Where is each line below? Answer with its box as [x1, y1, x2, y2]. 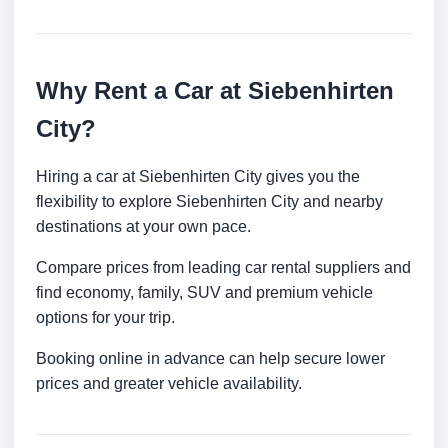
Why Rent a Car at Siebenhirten [36, 77, 394, 105]
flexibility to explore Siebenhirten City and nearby [36, 193, 383, 211]
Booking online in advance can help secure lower [36, 350, 385, 368]
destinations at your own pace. [36, 218, 251, 236]
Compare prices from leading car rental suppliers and [36, 259, 411, 277]
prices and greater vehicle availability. [36, 375, 302, 393]
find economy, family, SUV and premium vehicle [36, 284, 373, 302]
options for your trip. [36, 309, 175, 327]
